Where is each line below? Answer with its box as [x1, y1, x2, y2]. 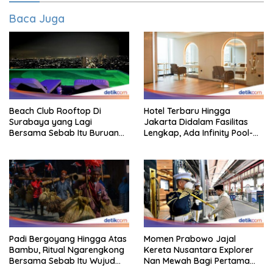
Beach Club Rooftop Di [9, 105, 101, 116]
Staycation [9, 138, 52, 149]
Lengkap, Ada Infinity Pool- [144, 127, 253, 138]
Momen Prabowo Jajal [144, 233, 236, 244]
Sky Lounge [144, 138, 191, 149]
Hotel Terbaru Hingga [144, 105, 230, 116]
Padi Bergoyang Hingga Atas [9, 233, 127, 244]
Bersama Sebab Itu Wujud [9, 255, 115, 266]
